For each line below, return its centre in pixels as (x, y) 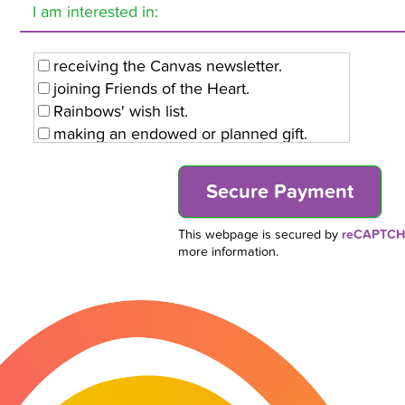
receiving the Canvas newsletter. (168, 67)
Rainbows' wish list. (121, 112)
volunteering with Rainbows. (152, 157)
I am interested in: (95, 13)
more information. (228, 252)
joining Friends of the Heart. (151, 89)
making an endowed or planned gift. (180, 135)
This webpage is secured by (260, 235)
